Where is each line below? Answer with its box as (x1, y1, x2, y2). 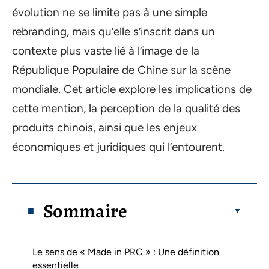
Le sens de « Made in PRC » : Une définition (32, 246, 219, 258)
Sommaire (43, 197, 128, 224)
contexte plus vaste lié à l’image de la (12, 44, 199, 58)
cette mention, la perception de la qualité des (12, 101, 240, 115)
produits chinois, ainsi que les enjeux (12, 121, 197, 134)
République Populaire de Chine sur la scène (12, 63, 231, 77)
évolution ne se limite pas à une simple (12, 5, 207, 19)
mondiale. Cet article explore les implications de (12, 82, 252, 96)
